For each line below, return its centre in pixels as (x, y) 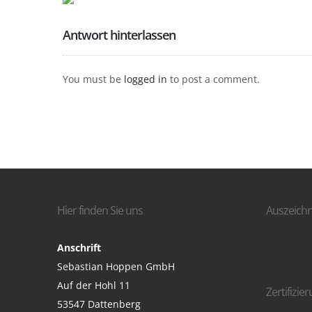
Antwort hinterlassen (119, 35)
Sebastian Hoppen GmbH (116, 266)
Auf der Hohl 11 (94, 285)
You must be (93, 79)
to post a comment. (213, 79)
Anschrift (79, 247)
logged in (146, 79)
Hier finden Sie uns (100, 210)
